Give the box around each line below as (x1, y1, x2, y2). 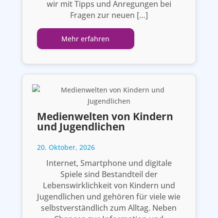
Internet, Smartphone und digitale (46, 157, 172, 168)
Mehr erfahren (61, 34, 110, 43)
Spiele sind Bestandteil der (60, 168, 158, 180)
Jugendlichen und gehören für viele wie (37, 191, 181, 202)
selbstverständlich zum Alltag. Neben (41, 202, 177, 213)
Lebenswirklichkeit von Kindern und (42, 180, 175, 191)
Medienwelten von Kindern (36, 109, 173, 123)
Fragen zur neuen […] (70, 9, 148, 20)
